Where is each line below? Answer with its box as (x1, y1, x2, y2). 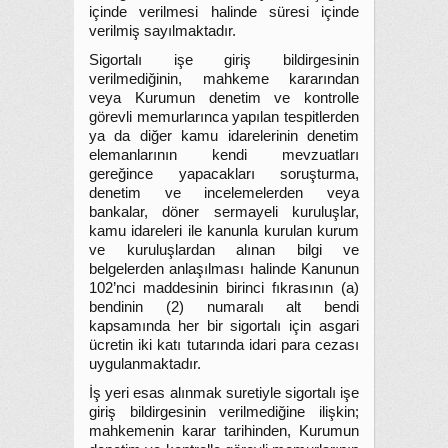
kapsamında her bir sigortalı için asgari (89, 318, 359, 334)
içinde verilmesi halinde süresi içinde (89, 4, 359, 20)
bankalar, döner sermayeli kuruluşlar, (89, 204, 359, 220)
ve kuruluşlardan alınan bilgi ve (89, 242, 359, 258)
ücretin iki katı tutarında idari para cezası (89, 337, 359, 353)
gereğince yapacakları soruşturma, (89, 166, 359, 182)
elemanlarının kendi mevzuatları (89, 147, 359, 163)
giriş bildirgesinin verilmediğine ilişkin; (89, 404, 359, 420)
